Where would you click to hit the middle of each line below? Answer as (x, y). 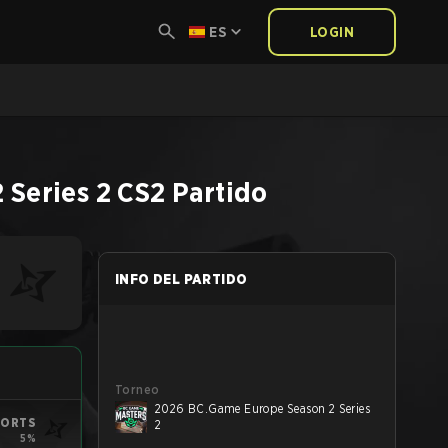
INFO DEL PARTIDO (181, 279)
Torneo (137, 389)
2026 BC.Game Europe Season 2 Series (262, 408)
